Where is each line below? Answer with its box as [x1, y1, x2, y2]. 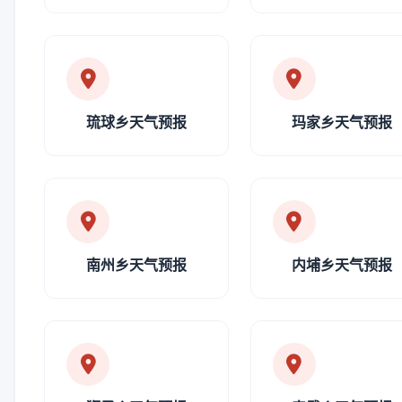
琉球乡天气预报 [85, 113, 187, 131]
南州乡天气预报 [85, 256, 187, 274]
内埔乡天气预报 [292, 256, 393, 274]
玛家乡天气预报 [292, 113, 393, 131]
